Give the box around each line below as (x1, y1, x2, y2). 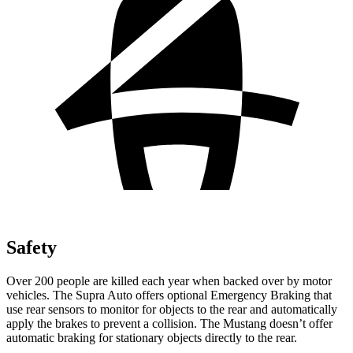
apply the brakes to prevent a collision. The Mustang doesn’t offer (6, 316, 333, 330)
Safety (6, 236, 57, 258)
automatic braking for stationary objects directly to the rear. (6, 330, 297, 344)
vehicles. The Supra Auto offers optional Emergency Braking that (6, 288, 332, 302)
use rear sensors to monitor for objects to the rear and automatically (6, 302, 337, 316)
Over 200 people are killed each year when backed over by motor (6, 273, 332, 288)
